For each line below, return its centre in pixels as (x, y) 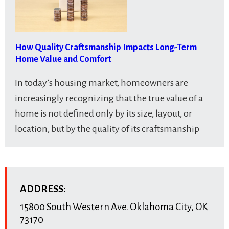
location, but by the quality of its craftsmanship (107, 129)
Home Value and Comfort (63, 59)
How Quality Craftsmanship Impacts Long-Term (106, 48)
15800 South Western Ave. (74, 207)
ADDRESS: (43, 189)
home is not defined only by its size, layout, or (103, 114)
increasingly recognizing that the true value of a (109, 98)
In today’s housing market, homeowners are (101, 83)
